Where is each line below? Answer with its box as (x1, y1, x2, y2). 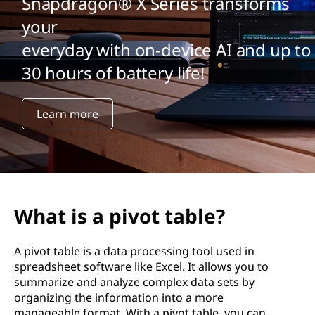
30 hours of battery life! (21, 61, 205, 85)
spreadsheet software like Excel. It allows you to (14, 259, 269, 274)
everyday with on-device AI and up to (21, 38, 312, 62)
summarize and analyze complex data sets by (14, 274, 255, 290)
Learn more (36, 106, 98, 122)
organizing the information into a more (14, 290, 224, 305)
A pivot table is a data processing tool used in (14, 243, 255, 259)
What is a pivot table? (14, 202, 225, 229)
